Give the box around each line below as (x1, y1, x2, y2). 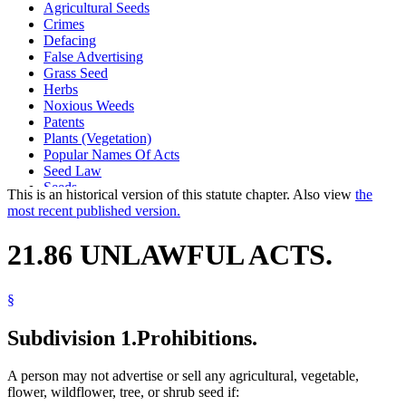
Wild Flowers (43, 195, 121, 211)
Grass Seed (43, 64, 108, 81)
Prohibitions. (137, 325, 257, 350)
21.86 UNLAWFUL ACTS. (7, 238, 333, 272)
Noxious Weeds (43, 97, 134, 113)
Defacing (43, 32, 96, 48)
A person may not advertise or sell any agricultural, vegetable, (7, 368, 359, 384)
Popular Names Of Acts (43, 146, 179, 162)
